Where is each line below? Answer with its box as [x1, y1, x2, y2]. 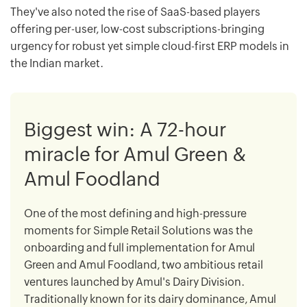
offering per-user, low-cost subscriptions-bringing [10, 22, 265, 36]
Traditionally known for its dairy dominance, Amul [24, 292, 276, 306]
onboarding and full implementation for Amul [24, 241, 255, 254]
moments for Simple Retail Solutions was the [24, 223, 253, 237]
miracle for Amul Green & [24, 143, 247, 165]
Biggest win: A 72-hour [24, 118, 226, 140]
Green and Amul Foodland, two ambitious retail [24, 258, 263, 271]
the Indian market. [10, 56, 103, 70]
